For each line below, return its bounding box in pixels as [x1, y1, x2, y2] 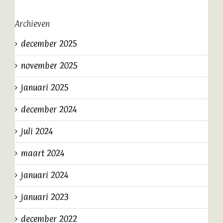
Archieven [15, 19, 50, 29]
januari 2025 [21, 82, 69, 93]
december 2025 [21, 38, 78, 49]
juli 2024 [21, 126, 53, 136]
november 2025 [21, 60, 78, 71]
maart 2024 [21, 148, 64, 158]
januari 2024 [21, 170, 68, 180]
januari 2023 [21, 192, 69, 202]
